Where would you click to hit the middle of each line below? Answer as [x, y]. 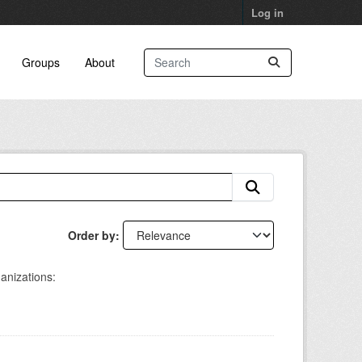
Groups [40, 62]
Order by [92, 235]
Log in [267, 13]
